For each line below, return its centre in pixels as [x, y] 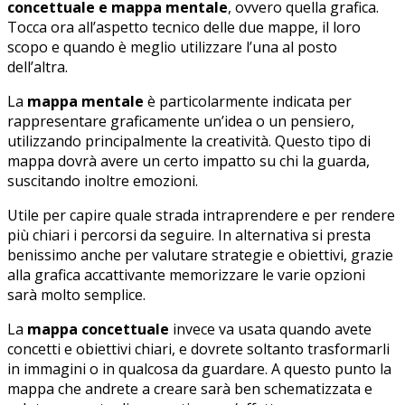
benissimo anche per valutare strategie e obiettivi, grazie [200, 254]
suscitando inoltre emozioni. [104, 180]
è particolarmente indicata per [248, 101]
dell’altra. [38, 66]
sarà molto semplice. [78, 294]
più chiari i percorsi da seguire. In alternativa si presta [189, 235]
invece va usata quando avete [270, 329]
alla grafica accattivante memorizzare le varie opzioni [186, 274]
